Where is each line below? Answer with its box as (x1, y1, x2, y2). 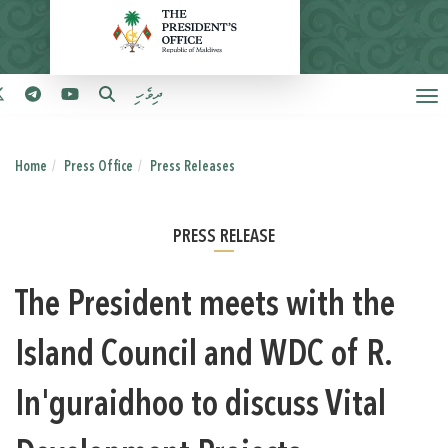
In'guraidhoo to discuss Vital (15, 389, 386, 424)
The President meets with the (15, 289, 395, 324)
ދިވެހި (134, 86, 162, 105)
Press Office (64, 160, 133, 174)
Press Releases (150, 160, 235, 174)
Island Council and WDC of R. (15, 339, 392, 374)
